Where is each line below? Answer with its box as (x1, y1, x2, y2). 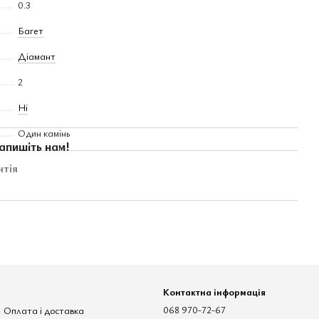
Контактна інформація (163, 285, 266, 299)
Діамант (18, 49, 56, 63)
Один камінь (18, 126, 70, 140)
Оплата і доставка (4, 303, 84, 318)
